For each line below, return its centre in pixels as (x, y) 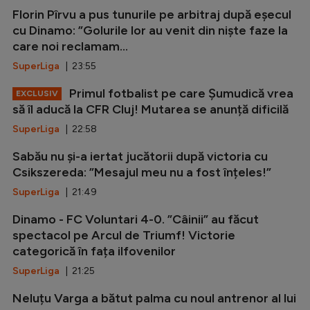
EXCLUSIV (37, 93)
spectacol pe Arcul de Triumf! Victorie (124, 235)
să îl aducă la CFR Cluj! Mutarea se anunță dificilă (151, 109)
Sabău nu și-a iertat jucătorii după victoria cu (140, 156)
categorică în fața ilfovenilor (94, 251)
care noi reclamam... (70, 46)
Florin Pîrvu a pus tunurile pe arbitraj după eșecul (152, 14)
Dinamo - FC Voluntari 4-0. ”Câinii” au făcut (136, 219)
